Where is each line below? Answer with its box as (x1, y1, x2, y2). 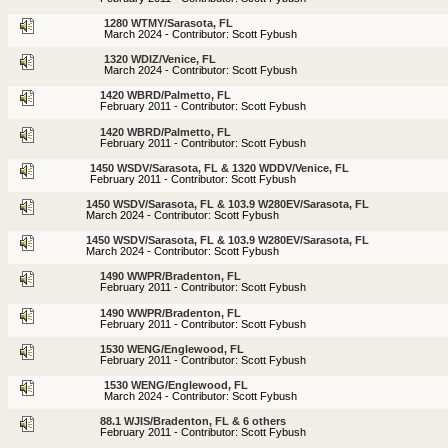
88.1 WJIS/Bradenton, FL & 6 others (100, 415, 286, 428)
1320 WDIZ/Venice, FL (104, 53, 216, 66)
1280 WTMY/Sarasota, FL (104, 17, 233, 30)
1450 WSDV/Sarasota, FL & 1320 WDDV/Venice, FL (90, 161, 349, 174)
